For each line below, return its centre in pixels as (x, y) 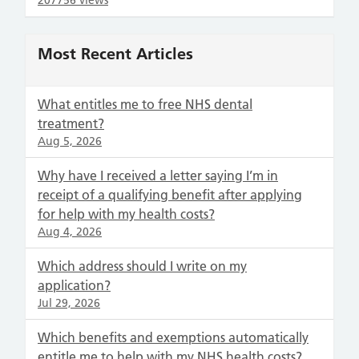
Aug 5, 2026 (70, 141)
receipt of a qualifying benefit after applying (170, 195)
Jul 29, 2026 (69, 303)
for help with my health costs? (126, 214)
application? (74, 285)
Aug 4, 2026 (70, 232)
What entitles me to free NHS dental (145, 104)
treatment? (71, 123)
